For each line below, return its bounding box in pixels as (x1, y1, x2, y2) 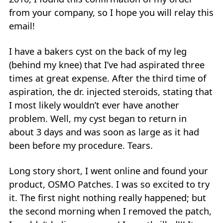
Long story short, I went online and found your (9, 164, 209, 177)
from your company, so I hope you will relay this (9, 6, 214, 18)
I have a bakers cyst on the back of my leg (9, 45, 187, 57)
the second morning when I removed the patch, (9, 205, 212, 217)
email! (9, 19, 35, 32)
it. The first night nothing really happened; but (9, 191, 207, 204)
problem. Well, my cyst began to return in (9, 112, 187, 124)
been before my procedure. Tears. (9, 139, 153, 151)
